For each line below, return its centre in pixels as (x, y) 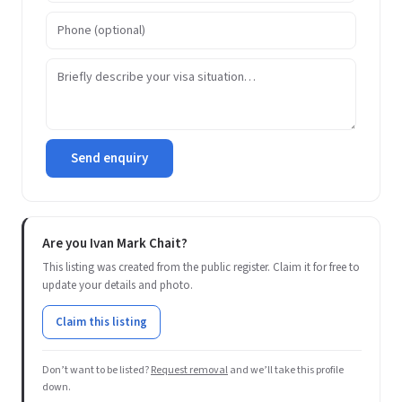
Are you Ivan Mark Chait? (115, 244)
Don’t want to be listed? (96, 370)
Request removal (189, 370)
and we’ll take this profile (286, 370)
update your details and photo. (118, 285)
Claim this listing (101, 322)
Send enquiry (109, 158)
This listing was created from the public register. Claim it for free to (201, 267)
